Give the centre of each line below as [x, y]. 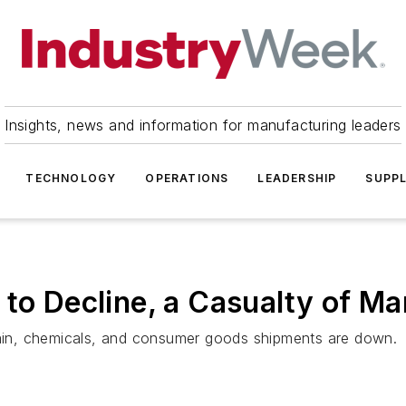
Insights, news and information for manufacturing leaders [203, 125]
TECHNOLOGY [71, 178]
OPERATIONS [187, 178]
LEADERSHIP [297, 178]
